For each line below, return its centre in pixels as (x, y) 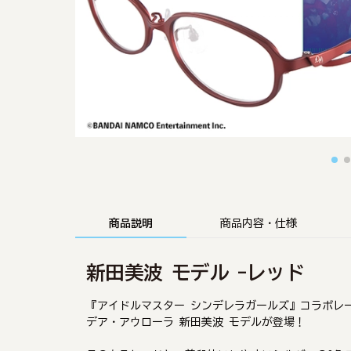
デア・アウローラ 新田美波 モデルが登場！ (196, 322)
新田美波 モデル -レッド (195, 272)
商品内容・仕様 (259, 223)
